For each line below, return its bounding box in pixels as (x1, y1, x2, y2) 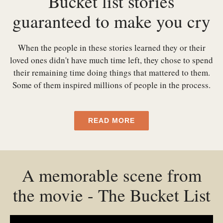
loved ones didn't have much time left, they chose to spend (10, 54, 213, 66)
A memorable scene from (21, 163, 202, 187)
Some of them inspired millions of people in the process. (12, 79, 211, 91)
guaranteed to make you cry (12, 9, 211, 33)
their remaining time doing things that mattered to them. (13, 67, 210, 78)
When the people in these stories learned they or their (17, 42, 206, 53)
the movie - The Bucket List (12, 183, 211, 207)
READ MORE (88, 116, 135, 124)
